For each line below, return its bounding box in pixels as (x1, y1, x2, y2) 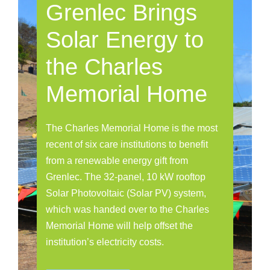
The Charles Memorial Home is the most (46, 123, 218, 134)
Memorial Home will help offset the (46, 221, 193, 231)
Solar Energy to (46, 27, 204, 53)
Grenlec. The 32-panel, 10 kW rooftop (46, 172, 206, 183)
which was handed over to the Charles (46, 204, 210, 215)
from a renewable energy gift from (46, 155, 189, 166)
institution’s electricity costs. (46, 237, 165, 248)
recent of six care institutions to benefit (46, 139, 209, 150)
